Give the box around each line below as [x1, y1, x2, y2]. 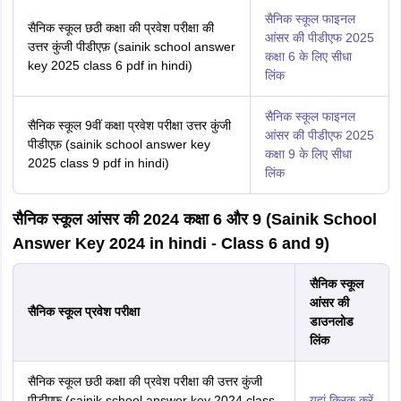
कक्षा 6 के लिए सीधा [264, 49, 352, 64]
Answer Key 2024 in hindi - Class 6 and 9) [12, 235, 329, 252]
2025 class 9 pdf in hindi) [27, 156, 169, 170]
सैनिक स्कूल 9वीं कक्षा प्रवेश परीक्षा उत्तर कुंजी [27, 118, 231, 132]
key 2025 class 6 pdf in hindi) [27, 58, 192, 73]
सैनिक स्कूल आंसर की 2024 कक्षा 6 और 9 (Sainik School [12, 210, 377, 228]
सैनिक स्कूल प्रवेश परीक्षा [27, 304, 140, 319]
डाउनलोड [309, 314, 354, 328]
